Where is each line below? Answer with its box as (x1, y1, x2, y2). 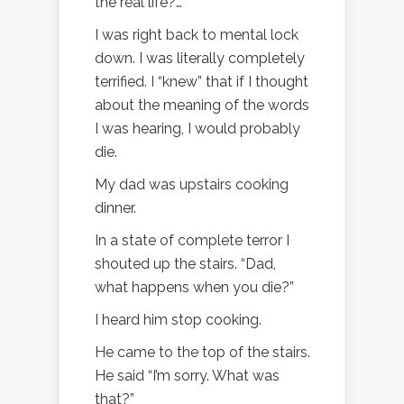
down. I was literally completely (95, 49, 305, 67)
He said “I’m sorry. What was (95, 366, 280, 384)
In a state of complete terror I (95, 231, 289, 249)
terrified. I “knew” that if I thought (95, 72, 308, 90)
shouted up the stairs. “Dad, (95, 254, 276, 272)
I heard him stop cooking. (95, 310, 262, 328)
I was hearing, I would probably (95, 119, 300, 137)
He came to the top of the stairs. (95, 343, 310, 361)
